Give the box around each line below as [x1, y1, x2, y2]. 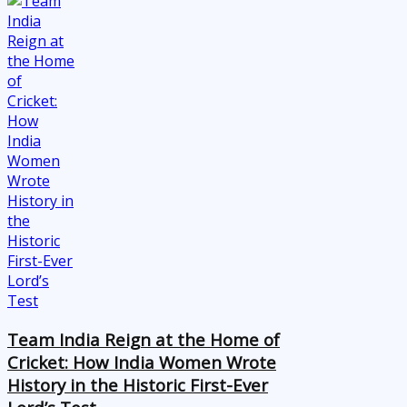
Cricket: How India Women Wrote [7, 350, 276, 373]
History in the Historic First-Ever [7, 372, 268, 396]
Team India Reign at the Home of [7, 327, 280, 351]
